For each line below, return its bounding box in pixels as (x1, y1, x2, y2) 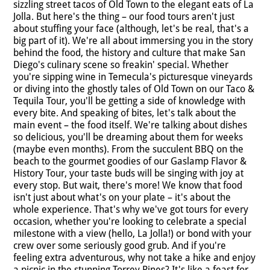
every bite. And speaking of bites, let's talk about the (13, 107, 236, 119)
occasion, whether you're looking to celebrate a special (13, 216, 246, 228)
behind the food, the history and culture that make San (13, 47, 245, 59)
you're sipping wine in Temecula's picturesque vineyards (13, 71, 253, 83)
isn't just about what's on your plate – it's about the (13, 192, 231, 204)
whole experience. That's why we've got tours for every (13, 204, 248, 216)
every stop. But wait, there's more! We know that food (13, 180, 242, 192)
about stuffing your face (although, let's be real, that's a (13, 23, 249, 35)
